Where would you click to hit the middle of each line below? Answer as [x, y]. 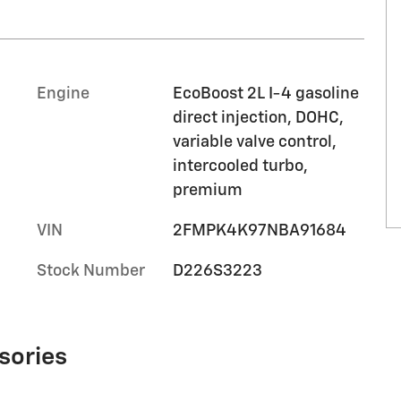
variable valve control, [254, 142]
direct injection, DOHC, [258, 118]
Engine [63, 94]
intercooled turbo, [240, 166]
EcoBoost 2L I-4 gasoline [265, 94]
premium [207, 190]
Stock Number [91, 271]
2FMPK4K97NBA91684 [259, 230]
